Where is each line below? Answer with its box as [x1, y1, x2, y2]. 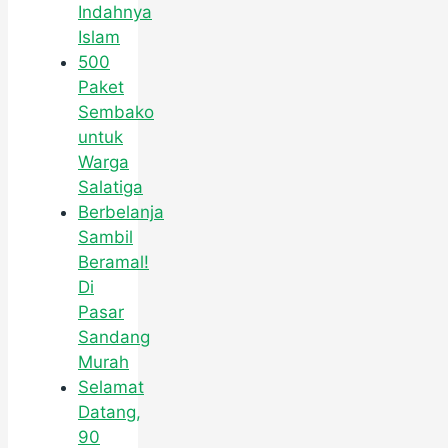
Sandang [78, 326, 150, 347]
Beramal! [78, 251, 149, 272]
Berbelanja [78, 201, 164, 222]
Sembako [78, 101, 154, 122]
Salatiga [78, 176, 143, 197]
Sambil [78, 226, 133, 247]
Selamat [78, 376, 144, 397]
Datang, [78, 401, 141, 422]
